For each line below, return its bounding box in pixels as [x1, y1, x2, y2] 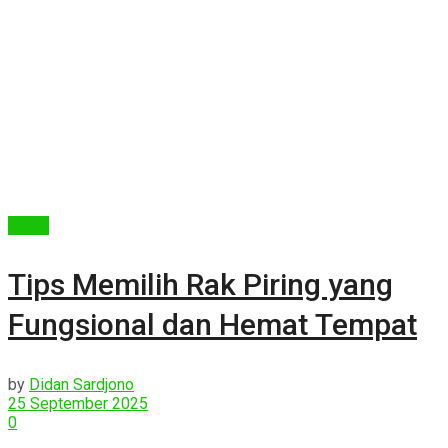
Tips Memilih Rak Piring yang [8, 266, 393, 302]
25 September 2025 [8, 393, 148, 413]
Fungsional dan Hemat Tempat [8, 306, 417, 342]
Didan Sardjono [29, 374, 134, 394]
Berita [8, 215, 49, 235]
